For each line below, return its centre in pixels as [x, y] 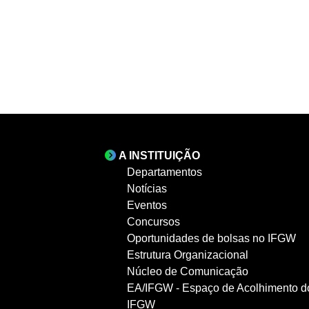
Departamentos [165, 172]
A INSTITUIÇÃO [159, 155]
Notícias [147, 188]
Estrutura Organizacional [188, 255]
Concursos [153, 221]
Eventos [147, 205]
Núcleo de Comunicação [188, 271]
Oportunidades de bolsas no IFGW [211, 238]
